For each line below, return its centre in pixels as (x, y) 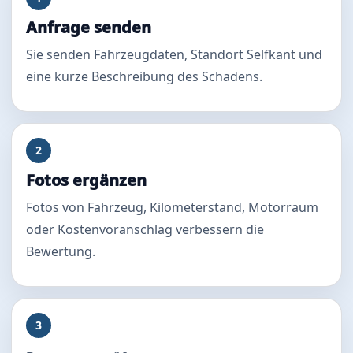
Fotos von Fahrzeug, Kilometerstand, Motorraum (172, 207)
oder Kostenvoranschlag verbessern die (145, 229)
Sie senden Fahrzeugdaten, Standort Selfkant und (174, 54)
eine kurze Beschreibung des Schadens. (144, 76)
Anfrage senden (89, 27)
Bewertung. (61, 251)
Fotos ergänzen (86, 180)
